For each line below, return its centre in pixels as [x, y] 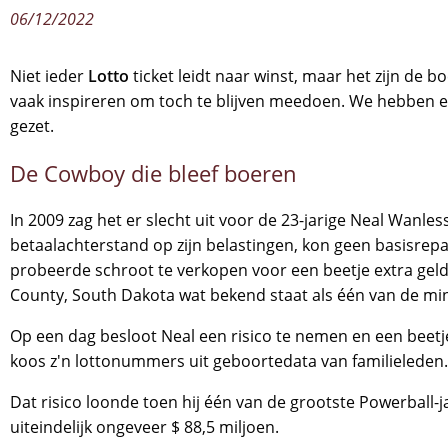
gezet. [32, 126]
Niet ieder [49, 76]
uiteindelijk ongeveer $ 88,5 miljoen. [144, 427]
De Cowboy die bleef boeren [153, 173]
